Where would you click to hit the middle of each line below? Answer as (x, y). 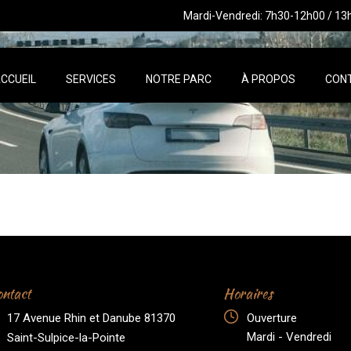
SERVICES (91, 79)
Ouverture (271, 318)
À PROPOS (269, 79)
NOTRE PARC (179, 79)
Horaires (248, 293)
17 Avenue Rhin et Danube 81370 (92, 318)
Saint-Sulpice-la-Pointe (67, 338)
